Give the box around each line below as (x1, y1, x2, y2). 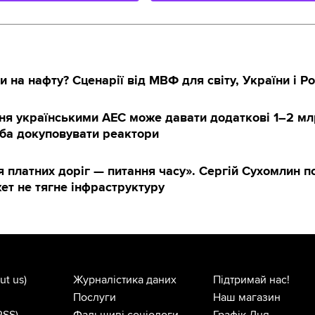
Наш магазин (213, 290, 281, 305)
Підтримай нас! (213, 273, 290, 288)
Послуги (72, 290, 116, 305)
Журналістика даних (72, 273, 176, 288)
